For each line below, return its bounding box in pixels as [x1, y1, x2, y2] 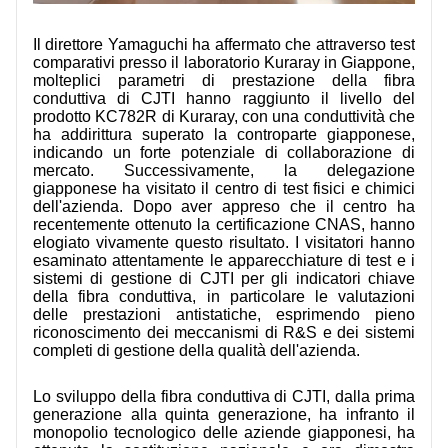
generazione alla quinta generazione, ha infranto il [33, 405, 415, 423]
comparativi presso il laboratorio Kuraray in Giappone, [33, 53, 415, 71]
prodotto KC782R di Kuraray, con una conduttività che [33, 107, 415, 125]
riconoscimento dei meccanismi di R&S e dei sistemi [33, 323, 415, 341]
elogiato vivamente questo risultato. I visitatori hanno [33, 233, 415, 251]
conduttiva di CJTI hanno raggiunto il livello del [33, 89, 415, 107]
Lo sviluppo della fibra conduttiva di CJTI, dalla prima [33, 387, 415, 405]
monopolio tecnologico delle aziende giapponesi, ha [33, 423, 415, 441]
